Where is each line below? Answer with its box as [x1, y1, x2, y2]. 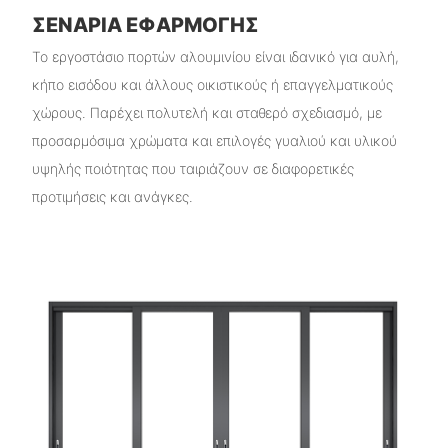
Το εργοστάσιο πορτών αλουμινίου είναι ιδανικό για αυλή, [31, 47, 399, 65]
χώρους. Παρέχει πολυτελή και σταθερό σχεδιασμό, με [31, 103, 382, 121]
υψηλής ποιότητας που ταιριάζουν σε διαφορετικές [31, 159, 354, 177]
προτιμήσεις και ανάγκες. [31, 187, 193, 205]
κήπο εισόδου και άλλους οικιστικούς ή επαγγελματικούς [31, 75, 393, 93]
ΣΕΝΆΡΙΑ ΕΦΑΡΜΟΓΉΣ [31, 13, 259, 38]
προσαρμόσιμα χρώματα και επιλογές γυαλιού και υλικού [31, 131, 397, 149]
